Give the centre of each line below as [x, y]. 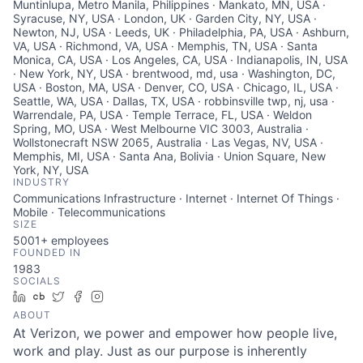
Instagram [136, 296]
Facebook [116, 296]
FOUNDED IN [47, 252]
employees [78, 240]
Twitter [89, 296]
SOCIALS [37, 281]
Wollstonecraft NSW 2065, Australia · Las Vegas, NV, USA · [168, 142]
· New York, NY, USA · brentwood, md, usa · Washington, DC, [174, 73]
